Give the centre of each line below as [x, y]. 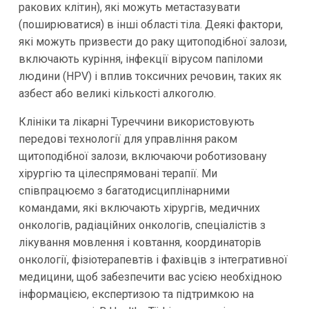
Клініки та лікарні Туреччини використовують [136, 122]
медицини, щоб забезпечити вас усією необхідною [150, 277]
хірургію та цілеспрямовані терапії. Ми [118, 174]
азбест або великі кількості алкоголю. [117, 94]
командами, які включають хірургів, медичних [139, 208]
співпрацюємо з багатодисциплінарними [124, 191]
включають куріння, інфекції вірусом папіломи [140, 59]
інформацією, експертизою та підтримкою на [136, 295]
